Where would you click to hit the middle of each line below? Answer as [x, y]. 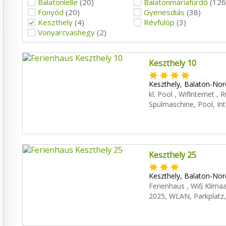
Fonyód [50, 12]
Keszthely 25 [172, 155]
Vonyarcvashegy [66, 32]
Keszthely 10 [172, 63]
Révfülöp [159, 22]
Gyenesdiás [164, 12]
